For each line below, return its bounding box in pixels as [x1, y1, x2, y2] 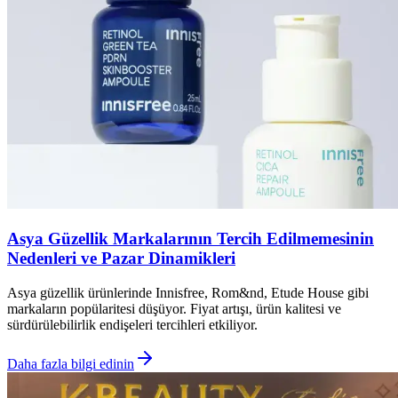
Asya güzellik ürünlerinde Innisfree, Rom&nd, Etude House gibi [7, 284, 369, 300]
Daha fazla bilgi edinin [7, 355, 134, 371]
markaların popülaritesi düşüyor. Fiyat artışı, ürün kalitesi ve [7, 300, 341, 316]
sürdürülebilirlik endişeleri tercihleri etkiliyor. [7, 316, 258, 332]
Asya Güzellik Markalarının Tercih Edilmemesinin [7, 229, 374, 249]
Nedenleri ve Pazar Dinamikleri [7, 249, 235, 268]
